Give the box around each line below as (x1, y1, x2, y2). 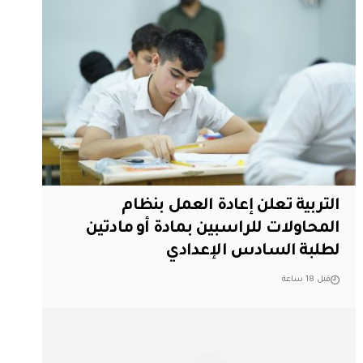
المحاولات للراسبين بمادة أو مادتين (84, 220, 340, 239)
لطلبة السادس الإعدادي (165, 243, 340, 262)
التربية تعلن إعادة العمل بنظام (122, 198, 340, 216)
